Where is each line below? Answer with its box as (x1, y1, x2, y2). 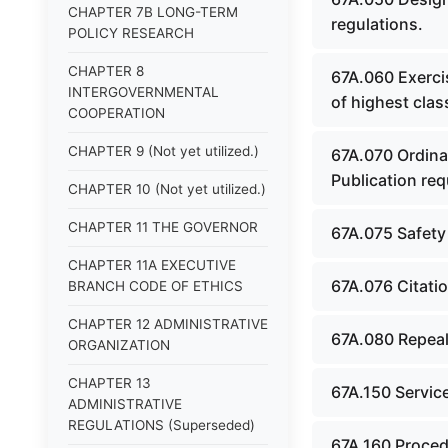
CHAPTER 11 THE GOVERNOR (68, 219, 258, 235)
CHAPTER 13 (68, 375, 151, 391)
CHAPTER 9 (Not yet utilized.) (68, 143, 259, 159)
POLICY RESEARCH (68, 25, 194, 41)
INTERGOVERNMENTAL (68, 84, 219, 100)
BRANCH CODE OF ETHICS (68, 278, 243, 294)
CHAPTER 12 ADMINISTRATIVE (68, 316, 268, 332)
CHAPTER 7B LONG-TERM (68, 4, 238, 20)
